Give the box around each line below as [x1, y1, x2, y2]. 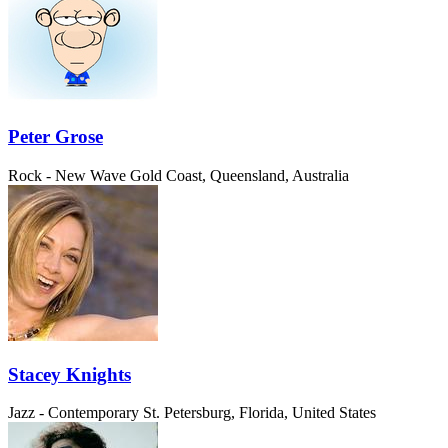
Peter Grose [8, 126, 103, 148]
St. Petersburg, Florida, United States [143, 404, 376, 422]
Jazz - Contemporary [8, 404, 139, 422]
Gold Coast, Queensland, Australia [130, 166, 349, 184]
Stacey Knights [8, 363, 131, 385]
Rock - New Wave [8, 166, 126, 184]
